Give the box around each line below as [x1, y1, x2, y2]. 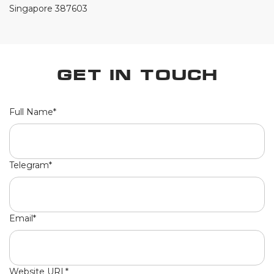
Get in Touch [56, 67, 218, 83]
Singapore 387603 [9, 2, 87, 14]
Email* [9, 212, 36, 224]
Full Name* [9, 106, 56, 117]
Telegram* [9, 159, 52, 171]
